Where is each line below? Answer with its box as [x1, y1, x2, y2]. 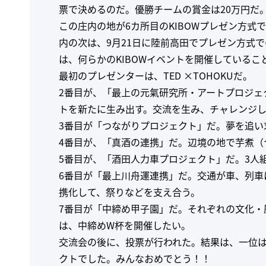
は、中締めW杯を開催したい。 [59, 218, 191, 232]
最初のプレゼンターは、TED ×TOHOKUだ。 [59, 68, 253, 83]
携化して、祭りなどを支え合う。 [59, 185, 201, 199]
